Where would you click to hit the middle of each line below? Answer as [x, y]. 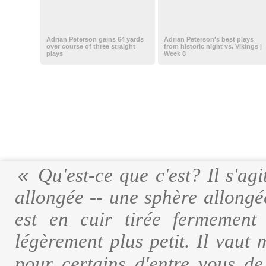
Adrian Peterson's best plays [208, 39]
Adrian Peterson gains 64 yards [95, 39]
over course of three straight [91, 46]
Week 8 [175, 53]
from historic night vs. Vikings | [213, 46]
